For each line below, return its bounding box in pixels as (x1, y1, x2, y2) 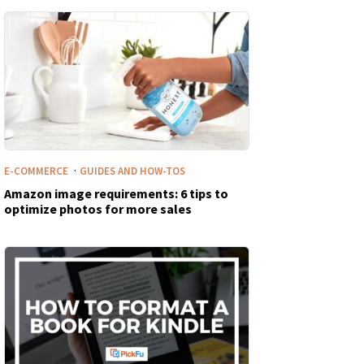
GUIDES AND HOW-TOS (80, 164, 185, 178)
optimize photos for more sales (4, 201, 192, 217)
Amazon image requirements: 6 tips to (4, 185, 228, 201)
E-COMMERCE (4, 164, 71, 178)
